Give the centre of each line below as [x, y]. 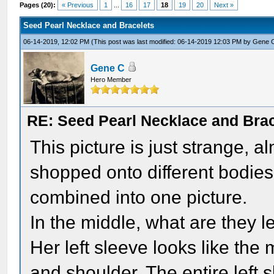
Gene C [108, 68]
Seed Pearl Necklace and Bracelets [89, 25]
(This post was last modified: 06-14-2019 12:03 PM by [172, 42]
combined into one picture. [139, 197]
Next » [224, 5]
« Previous [78, 5]
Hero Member [111, 80]
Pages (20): [38, 5]
